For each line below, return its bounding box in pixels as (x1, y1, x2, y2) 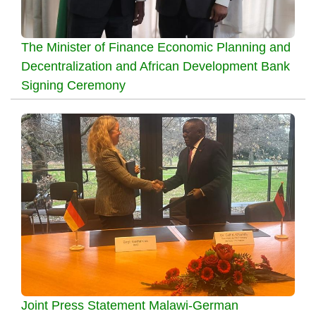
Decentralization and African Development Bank (21, 59, 290, 73)
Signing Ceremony (21, 78, 126, 92)
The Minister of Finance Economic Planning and (21, 39, 291, 54)
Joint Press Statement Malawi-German (21, 298, 238, 312)
